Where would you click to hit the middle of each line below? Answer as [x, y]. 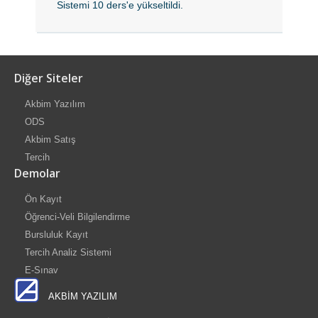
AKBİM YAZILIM [78, 296]
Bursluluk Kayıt [56, 235]
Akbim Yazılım [55, 104]
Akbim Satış [50, 139]
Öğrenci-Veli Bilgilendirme [77, 217]
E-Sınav [42, 270]
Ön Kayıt [43, 199]
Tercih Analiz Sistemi [68, 252]
